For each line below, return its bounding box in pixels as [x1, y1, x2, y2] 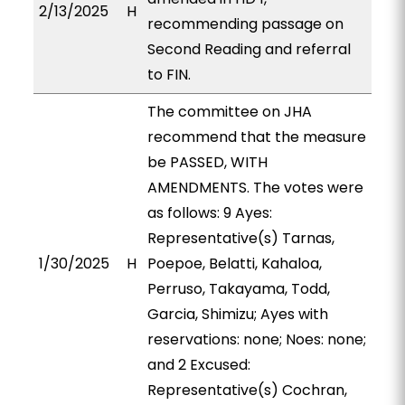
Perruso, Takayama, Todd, [146, 278, 330, 299]
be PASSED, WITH [146, 152, 268, 173]
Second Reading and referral [146, 39, 351, 60]
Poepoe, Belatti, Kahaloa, [146, 253, 322, 274]
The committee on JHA [146, 101, 312, 122]
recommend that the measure [146, 127, 366, 147]
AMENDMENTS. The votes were [146, 177, 363, 198]
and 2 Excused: [146, 354, 250, 375]
